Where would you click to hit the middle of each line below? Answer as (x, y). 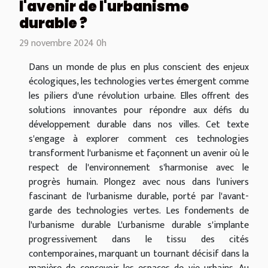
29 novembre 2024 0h (63, 43)
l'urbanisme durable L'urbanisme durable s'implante (139, 225)
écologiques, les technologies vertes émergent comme (139, 81)
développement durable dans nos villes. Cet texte (139, 124)
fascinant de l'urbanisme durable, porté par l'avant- (139, 196)
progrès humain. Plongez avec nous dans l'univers (139, 182)
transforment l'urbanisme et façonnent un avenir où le (139, 153)
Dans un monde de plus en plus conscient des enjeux (139, 67)
